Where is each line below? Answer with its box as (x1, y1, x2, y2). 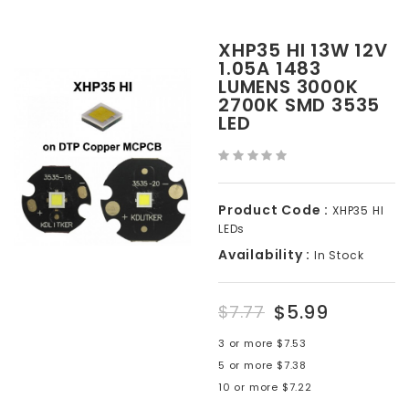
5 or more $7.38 (218, 358, 307, 372)
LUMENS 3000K (218, 74, 359, 100)
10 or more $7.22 (218, 380, 312, 394)
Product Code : (218, 201, 330, 219)
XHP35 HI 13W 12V (218, 37, 388, 63)
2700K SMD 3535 (218, 92, 381, 118)
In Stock (310, 247, 364, 263)
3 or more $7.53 (218, 336, 307, 351)
